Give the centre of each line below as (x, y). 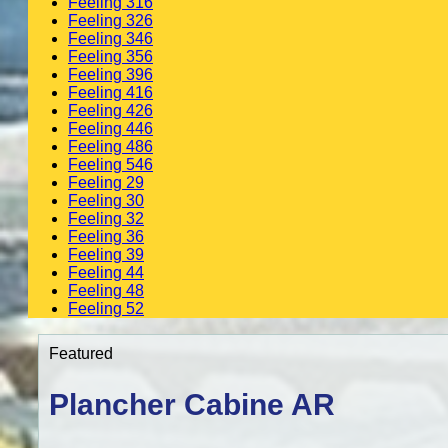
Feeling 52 (106, 309)
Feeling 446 (110, 129)
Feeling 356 (110, 57)
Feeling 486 (110, 147)
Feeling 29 (106, 183)
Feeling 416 (110, 93)
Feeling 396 (110, 75)
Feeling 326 (110, 21)
